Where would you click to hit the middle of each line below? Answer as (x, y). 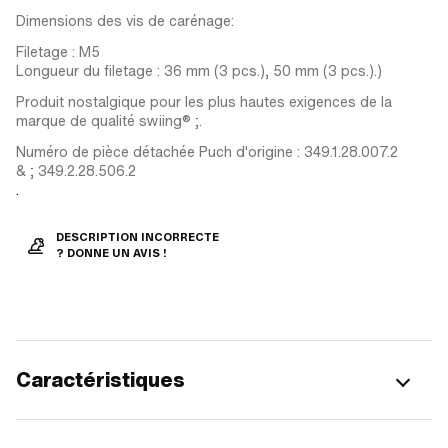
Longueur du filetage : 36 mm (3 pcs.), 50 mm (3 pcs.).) (199, 70)
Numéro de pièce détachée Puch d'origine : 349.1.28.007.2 (207, 151)
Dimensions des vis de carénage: (125, 20)
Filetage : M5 (58, 51)
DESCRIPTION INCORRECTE (137, 237)
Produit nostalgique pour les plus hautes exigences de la (204, 101)
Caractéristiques (100, 379)
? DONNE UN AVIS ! (111, 253)
